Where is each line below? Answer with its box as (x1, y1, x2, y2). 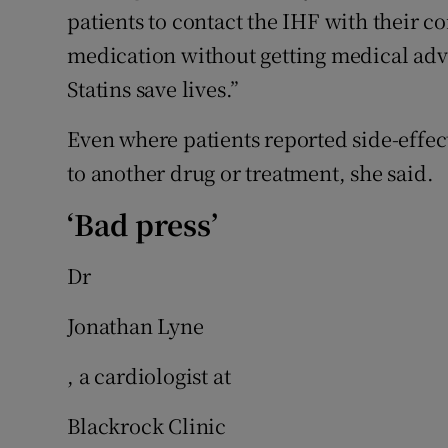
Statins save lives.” (67, 74, 240, 104)
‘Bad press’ (67, 204, 219, 245)
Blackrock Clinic (67, 411, 227, 441)
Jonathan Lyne (67, 311, 204, 341)
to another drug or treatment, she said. (67, 158, 434, 188)
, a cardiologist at (67, 361, 231, 391)
